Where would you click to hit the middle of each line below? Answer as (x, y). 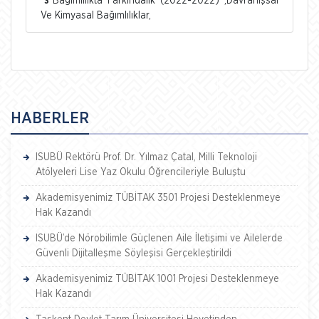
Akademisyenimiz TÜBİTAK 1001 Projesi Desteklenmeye (157, 279)
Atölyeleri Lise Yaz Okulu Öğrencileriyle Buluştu (141, 172)
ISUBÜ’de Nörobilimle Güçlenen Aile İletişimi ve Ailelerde (159, 238)
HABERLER (50, 118)
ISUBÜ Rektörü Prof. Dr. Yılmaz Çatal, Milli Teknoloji (146, 157)
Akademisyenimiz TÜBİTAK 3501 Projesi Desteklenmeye (158, 198)
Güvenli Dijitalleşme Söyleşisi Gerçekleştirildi (134, 253)
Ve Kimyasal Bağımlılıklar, (96, 15)
